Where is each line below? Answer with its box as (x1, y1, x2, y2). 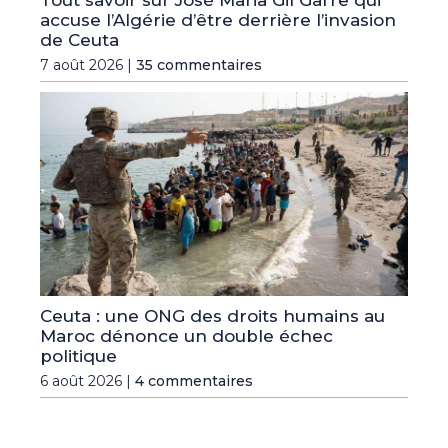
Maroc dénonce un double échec (40, 326, 333, 347)
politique (40, 346, 117, 367)
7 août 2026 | (40, 55, 136, 74)
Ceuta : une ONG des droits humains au (40, 306, 385, 327)
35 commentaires (136, 55, 262, 74)
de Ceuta (40, 29, 119, 50)
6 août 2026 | (40, 372, 135, 391)
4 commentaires (135, 372, 253, 391)
